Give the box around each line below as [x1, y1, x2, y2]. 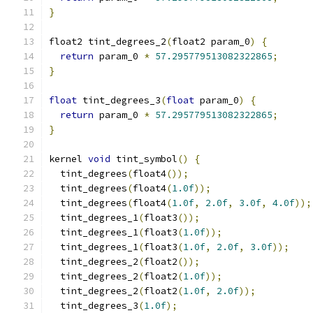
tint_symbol [110, 153, 177, 165]
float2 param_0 [172, 36, 250, 48]
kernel [49, 153, 88, 165]
